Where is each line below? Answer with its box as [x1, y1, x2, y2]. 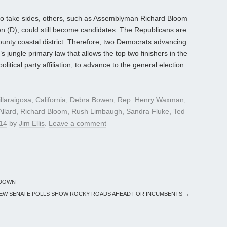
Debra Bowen [70, 96, 113, 104]
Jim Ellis [19, 119, 45, 128]
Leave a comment [49, 119, 106, 128]
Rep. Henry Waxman [118, 96, 184, 104]
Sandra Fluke [126, 107, 169, 116]
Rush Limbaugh [71, 107, 122, 116]
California [35, 96, 66, 104]
